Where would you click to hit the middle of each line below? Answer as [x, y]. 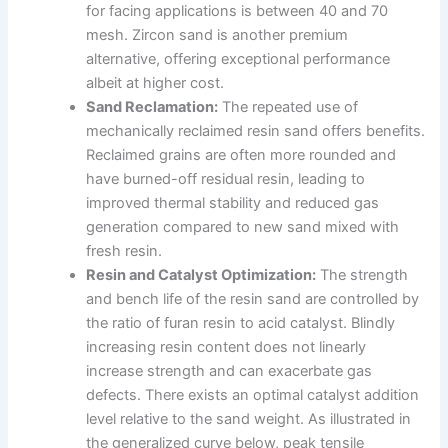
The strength [362, 274]
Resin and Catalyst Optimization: [201, 274]
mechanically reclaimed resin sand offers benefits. [256, 130]
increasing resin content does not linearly [226, 346]
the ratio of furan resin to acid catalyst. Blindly [241, 322]
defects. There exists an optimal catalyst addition [253, 394]
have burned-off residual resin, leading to [226, 178]
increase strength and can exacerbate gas [229, 370]
